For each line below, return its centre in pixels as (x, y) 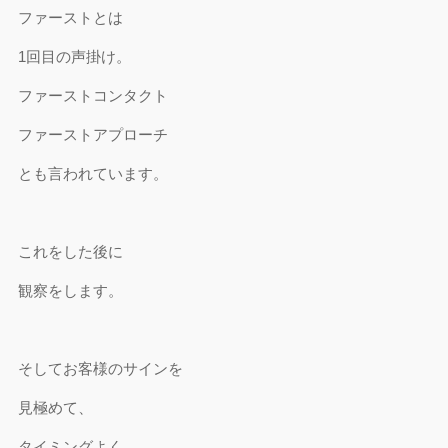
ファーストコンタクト (93, 95)
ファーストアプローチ (93, 134)
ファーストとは (71, 17)
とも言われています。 (93, 173)
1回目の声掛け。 (75, 56)
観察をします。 (71, 290)
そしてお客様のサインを (101, 368)
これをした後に (71, 251)
